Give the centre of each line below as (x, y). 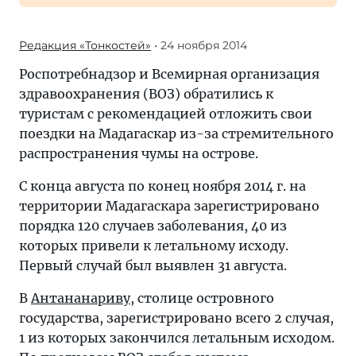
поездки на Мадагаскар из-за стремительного (176, 133)
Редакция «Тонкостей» (85, 45)
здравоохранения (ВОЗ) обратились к (146, 94)
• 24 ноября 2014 (199, 45)
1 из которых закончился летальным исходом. (177, 338)
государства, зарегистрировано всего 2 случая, (176, 318)
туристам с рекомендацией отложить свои (166, 114)
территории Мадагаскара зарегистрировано (169, 206)
